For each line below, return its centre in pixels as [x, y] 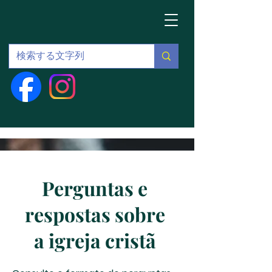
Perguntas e [95, 188]
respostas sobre [95, 214]
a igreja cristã [95, 240]
